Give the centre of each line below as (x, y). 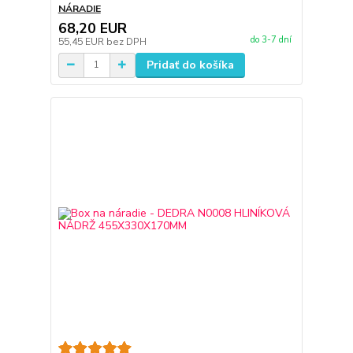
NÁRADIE (79, 8)
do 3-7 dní (271, 39)
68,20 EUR (92, 28)
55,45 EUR (82, 41)
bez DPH (126, 41)
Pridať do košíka (190, 65)
